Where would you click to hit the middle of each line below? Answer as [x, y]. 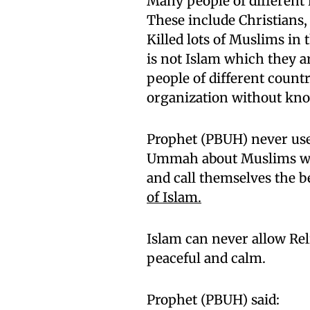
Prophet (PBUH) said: [213, 300]
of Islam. [174, 197]
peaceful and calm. [206, 258]
